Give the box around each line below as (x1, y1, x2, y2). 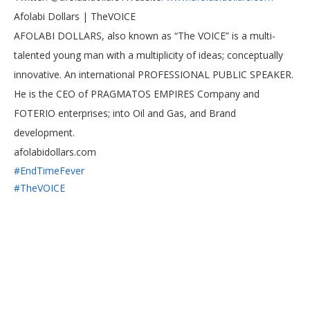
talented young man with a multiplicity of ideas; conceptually (14, 48, 283, 62)
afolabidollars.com (14, 145, 96, 159)
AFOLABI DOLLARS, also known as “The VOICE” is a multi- (14, 29, 275, 43)
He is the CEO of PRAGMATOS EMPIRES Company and (14, 87, 259, 101)
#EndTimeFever (14, 164, 84, 178)
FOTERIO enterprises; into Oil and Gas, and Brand (14, 107, 236, 120)
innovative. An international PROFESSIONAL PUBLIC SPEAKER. (14, 68, 293, 82)
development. (14, 126, 75, 140)
